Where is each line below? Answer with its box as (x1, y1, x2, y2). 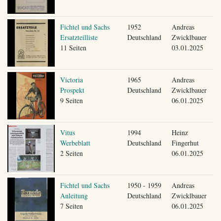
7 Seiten (60, 201, 83, 211)
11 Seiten (60, 42, 86, 52)
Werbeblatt (60, 138, 90, 147)
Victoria (60, 74, 83, 84)
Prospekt (60, 85, 84, 95)
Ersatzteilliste (60, 32, 98, 42)
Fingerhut (171, 138, 199, 147)
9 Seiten (60, 95, 83, 105)
